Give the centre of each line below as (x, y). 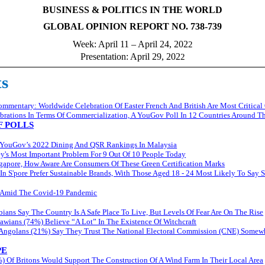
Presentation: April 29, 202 (130, 56)
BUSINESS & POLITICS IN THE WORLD (132, 10)
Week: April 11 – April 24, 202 (130, 44)
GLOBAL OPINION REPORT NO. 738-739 (132, 26)
